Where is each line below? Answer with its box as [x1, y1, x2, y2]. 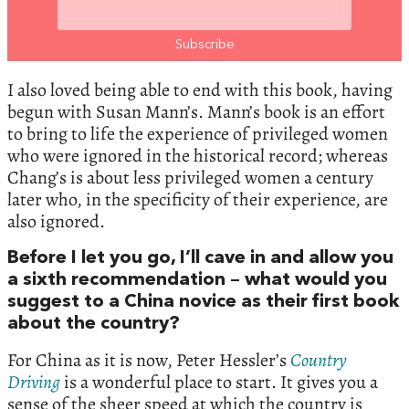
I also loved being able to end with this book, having [7, 77, 393, 102]
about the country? [7, 314, 180, 333]
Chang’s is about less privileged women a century [7, 164, 373, 190]
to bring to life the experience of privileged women [7, 121, 388, 146]
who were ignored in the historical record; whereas [7, 142, 388, 168]
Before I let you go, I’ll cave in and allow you [7, 248, 393, 267]
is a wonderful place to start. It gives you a [60, 369, 378, 394]
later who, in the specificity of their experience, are [7, 186, 388, 212]
